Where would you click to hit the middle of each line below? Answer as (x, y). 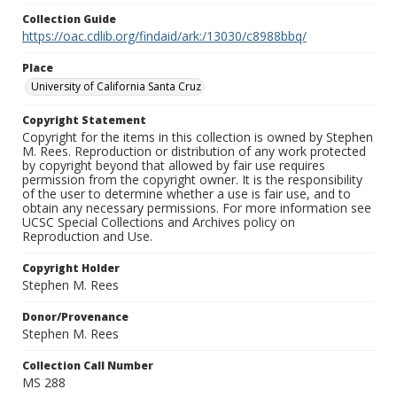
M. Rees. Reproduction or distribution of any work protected (194, 152)
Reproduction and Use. (87, 237)
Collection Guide (69, 19)
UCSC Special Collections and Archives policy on (159, 222)
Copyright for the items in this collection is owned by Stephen (198, 137)
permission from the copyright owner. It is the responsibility (192, 180)
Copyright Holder (71, 269)
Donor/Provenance (75, 317)
